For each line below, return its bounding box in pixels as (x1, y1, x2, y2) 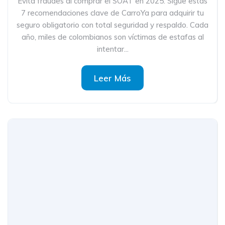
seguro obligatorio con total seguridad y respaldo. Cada (17, 20, 208, 30)
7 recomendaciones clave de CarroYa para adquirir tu (21, 8, 204, 18)
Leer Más (94, 73, 131, 83)
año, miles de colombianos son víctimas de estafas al (21, 32, 204, 42)
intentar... (96, 44, 129, 54)
